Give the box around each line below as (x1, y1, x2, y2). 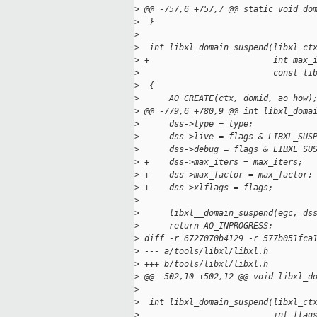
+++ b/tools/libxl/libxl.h (139, 259, 268, 270)
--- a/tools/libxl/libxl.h (139, 246, 268, 257)
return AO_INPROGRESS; (139, 221, 273, 231)
